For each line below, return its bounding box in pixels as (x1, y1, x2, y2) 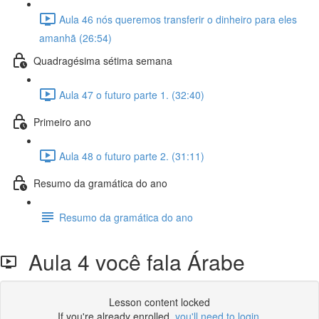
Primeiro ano (33, 114, 91, 129)
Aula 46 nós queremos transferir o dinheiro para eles (59, 11, 297, 26)
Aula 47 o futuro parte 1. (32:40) (59, 87, 204, 102)
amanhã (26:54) (39, 31, 112, 45)
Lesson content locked (109, 295, 210, 309)
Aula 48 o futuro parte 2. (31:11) (59, 148, 204, 163)
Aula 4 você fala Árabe (17, 246, 245, 277)
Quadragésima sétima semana (33, 53, 172, 68)
